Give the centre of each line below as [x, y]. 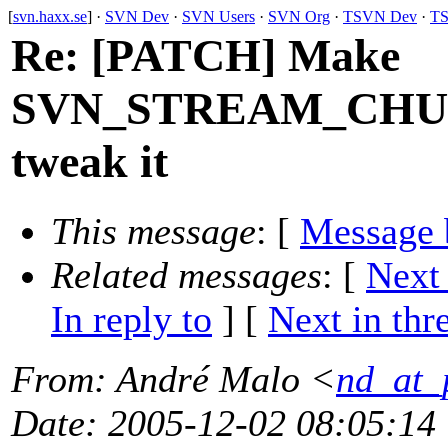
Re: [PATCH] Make [205, 55]
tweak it [89, 161]
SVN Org [299, 16]
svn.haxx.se [50, 16]
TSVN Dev [380, 16]
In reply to [131, 319]
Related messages [186, 275]
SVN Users [218, 16]
